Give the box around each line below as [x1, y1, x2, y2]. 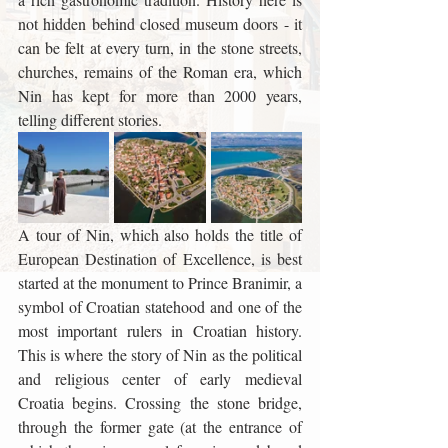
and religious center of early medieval [18, 368, 302, 389]
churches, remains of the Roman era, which [18, 61, 302, 82]
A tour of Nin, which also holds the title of [18, 224, 302, 245]
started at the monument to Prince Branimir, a [18, 272, 302, 293]
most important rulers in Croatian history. [18, 320, 302, 341]
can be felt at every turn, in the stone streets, [18, 37, 302, 58]
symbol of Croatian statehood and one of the [18, 296, 302, 317]
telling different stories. [18, 109, 162, 130]
